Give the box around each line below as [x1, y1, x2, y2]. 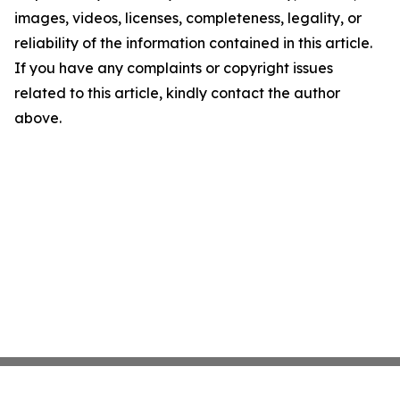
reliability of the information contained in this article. [14, 33, 372, 52]
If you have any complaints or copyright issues [14, 58, 333, 77]
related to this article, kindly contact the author [14, 83, 340, 102]
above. [14, 108, 62, 127]
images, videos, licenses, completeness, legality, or [14, 8, 362, 27]
